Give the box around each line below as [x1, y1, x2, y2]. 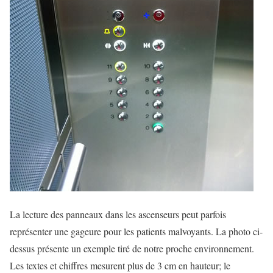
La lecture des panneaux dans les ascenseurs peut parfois [10, 208, 226, 221]
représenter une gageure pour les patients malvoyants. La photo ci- [10, 225, 263, 238]
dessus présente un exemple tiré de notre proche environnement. [10, 242, 254, 255]
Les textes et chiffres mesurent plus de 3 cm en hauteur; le [10, 259, 230, 272]
